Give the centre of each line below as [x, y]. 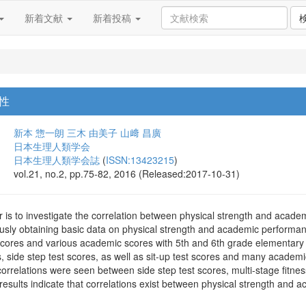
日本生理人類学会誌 [57, 160]
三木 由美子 [92, 133]
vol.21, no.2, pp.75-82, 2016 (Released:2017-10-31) [127, 173]
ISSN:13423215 [140, 160]
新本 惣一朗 [39, 133]
